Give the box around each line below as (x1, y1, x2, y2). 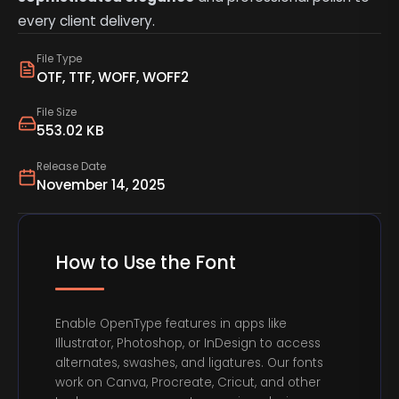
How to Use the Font (55, 249, 237, 275)
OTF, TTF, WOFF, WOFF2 (36, 67, 189, 86)
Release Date (36, 159, 106, 174)
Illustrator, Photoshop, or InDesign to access (55, 335, 322, 353)
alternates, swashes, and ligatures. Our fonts (55, 354, 324, 372)
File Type (36, 51, 82, 66)
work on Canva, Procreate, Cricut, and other (55, 374, 322, 392)
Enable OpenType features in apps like (55, 315, 288, 333)
